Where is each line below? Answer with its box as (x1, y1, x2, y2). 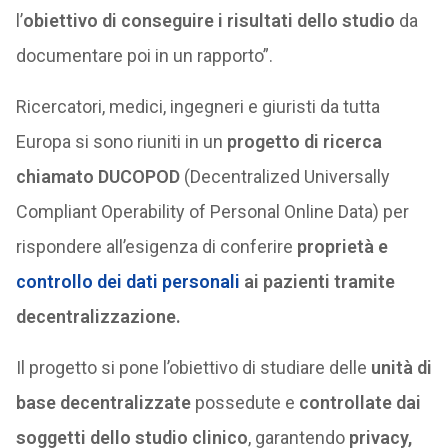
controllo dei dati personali (15, 271, 240, 292)
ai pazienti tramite (239, 271, 395, 292)
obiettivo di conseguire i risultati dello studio (22, 10, 395, 31)
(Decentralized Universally (179, 166, 390, 187)
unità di (370, 357, 432, 378)
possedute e (190, 392, 299, 413)
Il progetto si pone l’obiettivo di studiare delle (15, 357, 371, 378)
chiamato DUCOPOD (15, 166, 180, 187)
